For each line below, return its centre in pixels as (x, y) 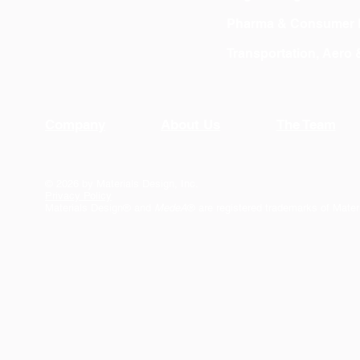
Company (75, 125)
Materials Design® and (100, 208)
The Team (306, 125)
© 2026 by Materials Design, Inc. (123, 184)
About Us (191, 125)
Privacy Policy (78, 196)
